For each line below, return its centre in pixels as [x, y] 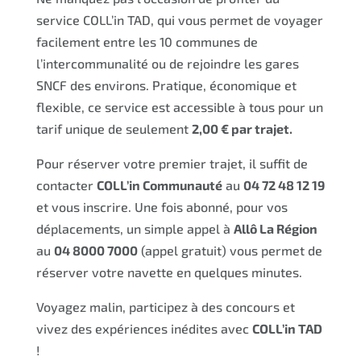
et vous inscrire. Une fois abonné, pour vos [162, 206]
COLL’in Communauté [159, 185]
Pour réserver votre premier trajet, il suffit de [172, 163]
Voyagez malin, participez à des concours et [165, 306]
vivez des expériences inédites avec [144, 328]
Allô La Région [275, 228]
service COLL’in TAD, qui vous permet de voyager [179, 19]
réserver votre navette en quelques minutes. [169, 272]
